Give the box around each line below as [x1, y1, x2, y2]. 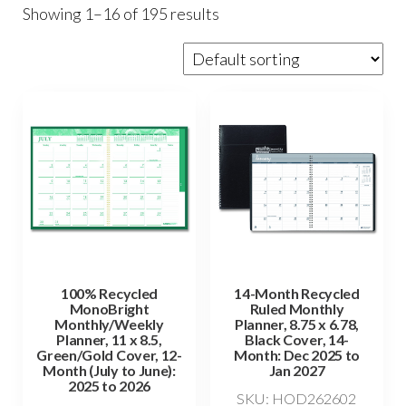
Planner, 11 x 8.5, [56, 331, 162, 349]
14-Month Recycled [234, 285, 360, 303]
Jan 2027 [268, 362, 325, 380]
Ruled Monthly [249, 300, 344, 318]
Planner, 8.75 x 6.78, [234, 315, 360, 333]
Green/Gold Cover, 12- [36, 346, 182, 364]
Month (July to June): [43, 362, 176, 380]
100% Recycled [61, 285, 158, 303]
